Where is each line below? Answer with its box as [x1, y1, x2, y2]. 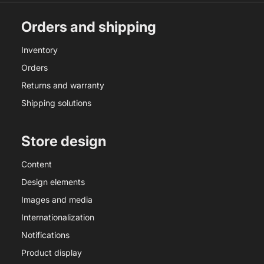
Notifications [21, 230, 70, 240]
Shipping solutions [21, 98, 91, 108]
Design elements [21, 177, 85, 187]
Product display [21, 247, 82, 258]
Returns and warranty [21, 80, 104, 91]
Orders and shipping [21, 18, 156, 36]
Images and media [21, 194, 93, 205]
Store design [21, 133, 106, 150]
